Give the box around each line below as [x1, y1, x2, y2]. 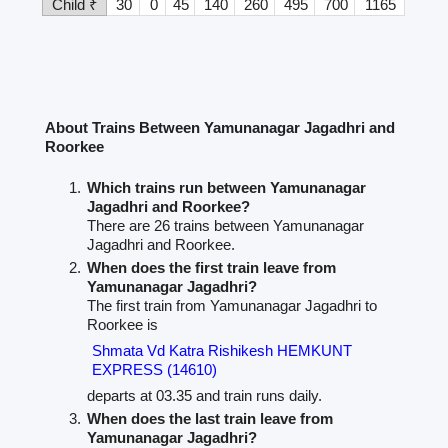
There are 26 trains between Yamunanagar [87, 217, 365, 235]
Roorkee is [87, 316, 159, 334]
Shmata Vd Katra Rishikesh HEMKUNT [92, 342, 353, 360]
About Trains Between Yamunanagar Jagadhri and [45, 119, 396, 137]
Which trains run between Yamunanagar [87, 179, 367, 197]
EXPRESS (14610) [92, 361, 218, 379]
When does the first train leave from [87, 259, 337, 277]
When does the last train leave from [87, 410, 334, 428]
